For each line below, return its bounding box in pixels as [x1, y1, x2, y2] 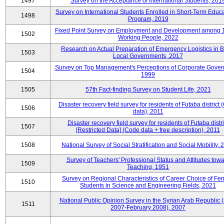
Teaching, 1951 [127, 163, 169, 170]
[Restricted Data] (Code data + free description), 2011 [76, 126, 220, 133]
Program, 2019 [127, 15, 168, 22]
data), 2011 [132, 108, 163, 115]
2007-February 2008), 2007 [110, 204, 185, 211]
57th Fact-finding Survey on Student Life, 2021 [85, 86, 211, 93]
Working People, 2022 [117, 34, 178, 41]
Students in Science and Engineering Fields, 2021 [80, 182, 216, 189]
